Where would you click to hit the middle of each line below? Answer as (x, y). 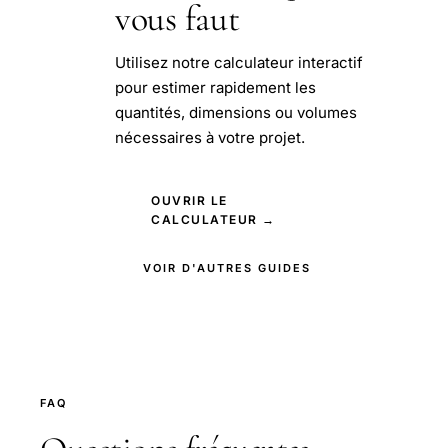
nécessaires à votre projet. (210, 138)
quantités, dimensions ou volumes (236, 113)
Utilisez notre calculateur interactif (239, 63)
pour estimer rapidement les (215, 88)
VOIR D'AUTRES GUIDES (227, 268)
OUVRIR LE (189, 201)
